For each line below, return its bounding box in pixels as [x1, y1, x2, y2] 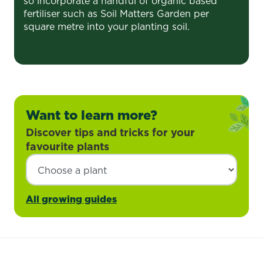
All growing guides [26, 192, 117, 205]
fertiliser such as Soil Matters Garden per [23, 6, 209, 20]
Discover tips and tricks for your [26, 124, 195, 140]
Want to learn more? [26, 105, 157, 124]
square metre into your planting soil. [23, 19, 190, 33]
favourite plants [26, 139, 109, 154]
